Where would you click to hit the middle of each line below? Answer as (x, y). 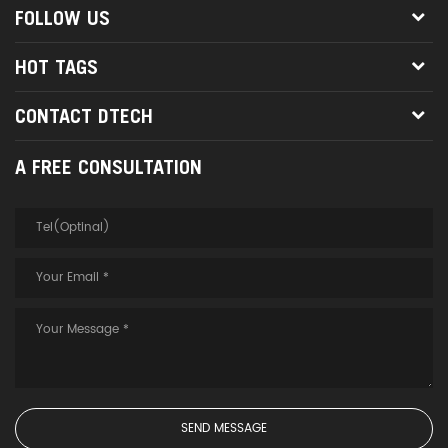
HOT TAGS (56, 66)
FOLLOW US (62, 17)
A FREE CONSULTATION (108, 166)
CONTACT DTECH (84, 115)
